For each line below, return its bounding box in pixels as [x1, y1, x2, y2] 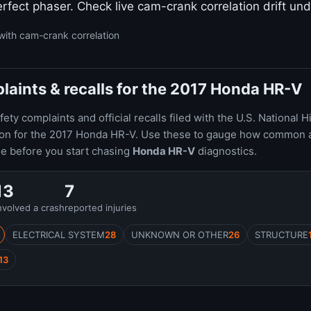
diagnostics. [195, 144, 257, 158]
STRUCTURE [255, 229, 308, 240]
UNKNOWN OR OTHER [131, 229, 228, 240]
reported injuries [65, 202, 137, 213]
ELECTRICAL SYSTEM [12, 229, 105, 240]
